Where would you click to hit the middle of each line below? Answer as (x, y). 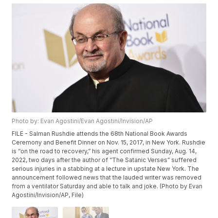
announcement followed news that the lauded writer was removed (107, 178)
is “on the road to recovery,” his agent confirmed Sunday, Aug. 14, (104, 151)
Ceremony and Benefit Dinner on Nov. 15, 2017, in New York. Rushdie (109, 143)
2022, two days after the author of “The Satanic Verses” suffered (104, 160)
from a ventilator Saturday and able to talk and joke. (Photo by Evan (107, 186)
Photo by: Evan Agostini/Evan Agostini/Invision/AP (82, 121)
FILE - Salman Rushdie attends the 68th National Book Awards (100, 134)
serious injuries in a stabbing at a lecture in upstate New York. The (106, 169)
